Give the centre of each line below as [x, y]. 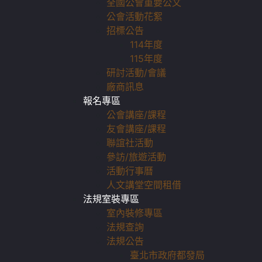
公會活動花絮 [135, 16]
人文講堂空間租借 [144, 185]
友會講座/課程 [136, 129]
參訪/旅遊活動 [136, 157]
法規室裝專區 [111, 199]
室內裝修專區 [135, 213]
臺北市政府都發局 [167, 255]
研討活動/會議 [136, 73]
